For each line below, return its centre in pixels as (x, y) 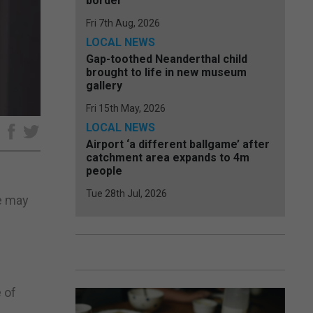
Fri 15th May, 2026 (126, 108)
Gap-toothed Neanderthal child (167, 59)
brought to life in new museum (166, 72)
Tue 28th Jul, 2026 (126, 194)
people (104, 171)
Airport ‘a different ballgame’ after (178, 144)
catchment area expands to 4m (168, 158)
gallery (104, 86)
